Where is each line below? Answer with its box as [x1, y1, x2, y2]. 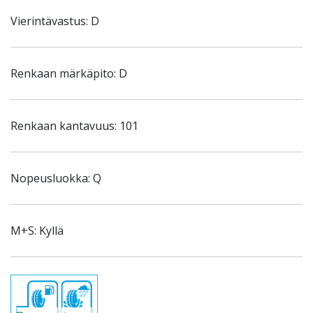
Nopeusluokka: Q [10, 170, 101, 186]
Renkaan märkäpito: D [10, 66, 127, 81]
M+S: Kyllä [10, 223, 64, 238]
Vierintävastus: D [10, 13, 99, 29]
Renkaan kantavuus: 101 [10, 118, 138, 133]
